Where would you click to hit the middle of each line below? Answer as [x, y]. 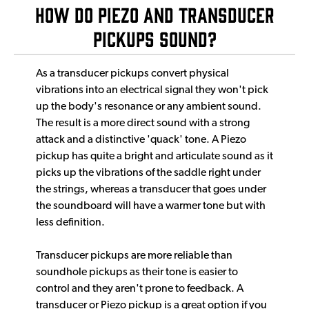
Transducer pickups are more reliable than [134, 256]
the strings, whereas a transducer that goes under [151, 190]
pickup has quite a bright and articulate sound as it [154, 157]
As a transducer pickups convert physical [132, 74]
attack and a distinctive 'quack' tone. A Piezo [141, 140]
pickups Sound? [154, 39]
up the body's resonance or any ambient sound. [149, 107]
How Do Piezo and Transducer [154, 14]
